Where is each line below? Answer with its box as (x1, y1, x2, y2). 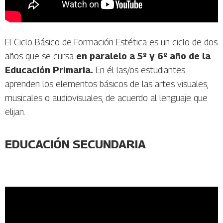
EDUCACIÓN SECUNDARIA (5, 137, 146, 151)
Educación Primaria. (5, 65, 93, 76)
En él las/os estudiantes (93, 65, 185, 76)
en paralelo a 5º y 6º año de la (76, 51, 211, 62)
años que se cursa (5, 51, 76, 62)
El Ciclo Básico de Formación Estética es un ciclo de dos (5, 37, 218, 48)
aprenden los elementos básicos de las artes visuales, (5, 79, 208, 90)
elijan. (5, 107, 25, 117)
